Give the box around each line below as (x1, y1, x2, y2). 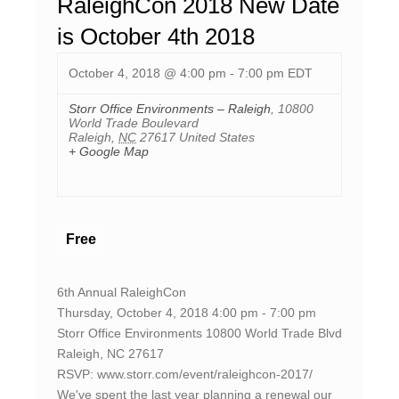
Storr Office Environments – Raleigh (69, 102, 271, 117)
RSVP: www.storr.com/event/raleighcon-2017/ (57, 367, 313, 382)
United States (179, 130, 255, 145)
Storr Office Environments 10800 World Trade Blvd (57, 326, 342, 341)
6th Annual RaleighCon (57, 285, 186, 300)
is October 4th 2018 (57, 24, 255, 50)
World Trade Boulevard (69, 116, 199, 131)
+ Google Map (69, 144, 149, 159)
